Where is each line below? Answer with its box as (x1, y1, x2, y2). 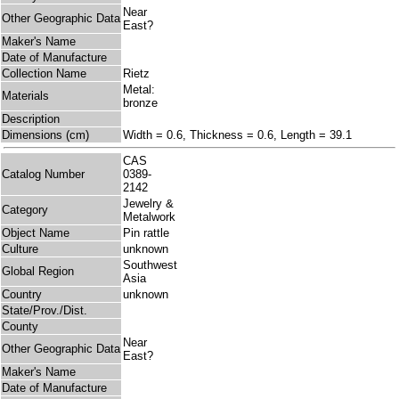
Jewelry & (123, 197, 174, 211)
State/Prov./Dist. (2, 304, 87, 318)
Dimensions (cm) (2, 128, 89, 142)
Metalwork (123, 210, 175, 224)
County (2, 320, 38, 334)
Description (2, 112, 60, 126)
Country (2, 288, 42, 302)
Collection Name (2, 67, 86, 81)
